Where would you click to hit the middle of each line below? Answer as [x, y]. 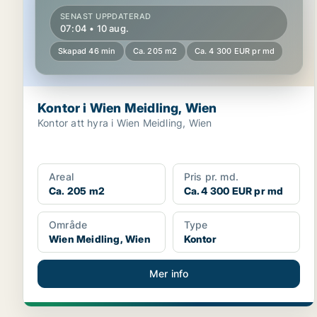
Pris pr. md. [211, 177]
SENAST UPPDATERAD [106, 16]
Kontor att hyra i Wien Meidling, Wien [125, 123]
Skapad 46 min [87, 51]
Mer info [169, 273]
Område [68, 225]
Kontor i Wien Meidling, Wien [127, 108]
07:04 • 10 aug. [94, 28]
